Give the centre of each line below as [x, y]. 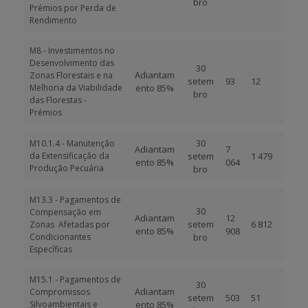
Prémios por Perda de [73, 8]
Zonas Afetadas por [70, 224]
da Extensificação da [69, 156]
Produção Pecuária [67, 168]
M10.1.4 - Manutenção [72, 143]
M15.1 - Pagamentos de [75, 279]
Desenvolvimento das [72, 63]
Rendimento [53, 20]
